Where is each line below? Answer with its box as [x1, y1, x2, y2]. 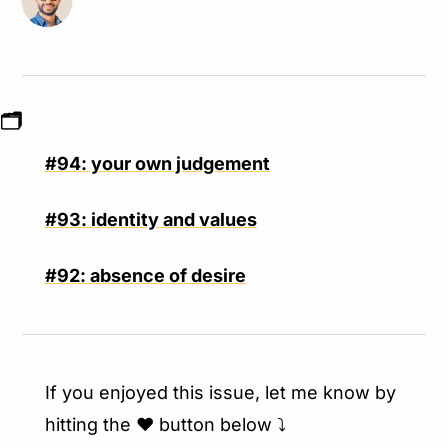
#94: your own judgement [45, 153, 270, 175]
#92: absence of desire [45, 265, 246, 287]
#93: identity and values [45, 209, 257, 231]
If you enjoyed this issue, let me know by [45, 382, 396, 404]
